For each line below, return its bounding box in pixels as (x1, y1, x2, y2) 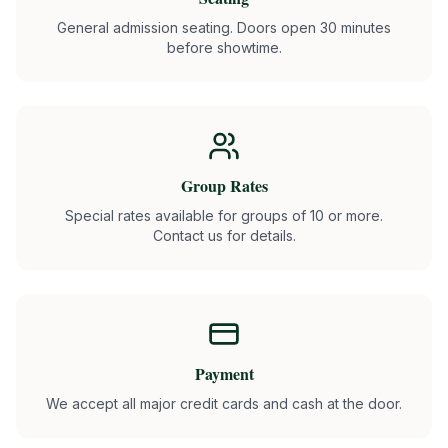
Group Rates (180, 174, 268, 197)
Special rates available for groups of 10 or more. (65, 207, 383, 224)
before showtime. (166, 39, 282, 56)
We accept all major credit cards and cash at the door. (46, 395, 402, 412)
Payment (194, 362, 254, 385)
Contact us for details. (152, 227, 296, 244)
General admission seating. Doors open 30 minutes (57, 19, 391, 36)
